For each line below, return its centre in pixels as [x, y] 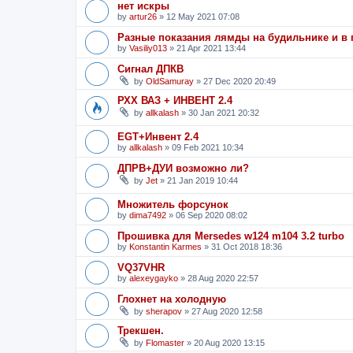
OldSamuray [170, 82]
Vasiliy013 [148, 48]
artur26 [143, 17]
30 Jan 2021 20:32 [224, 113]
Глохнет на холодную [172, 299]
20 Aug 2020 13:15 [229, 342]
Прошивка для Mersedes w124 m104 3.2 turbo [231, 236]
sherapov [164, 311]
